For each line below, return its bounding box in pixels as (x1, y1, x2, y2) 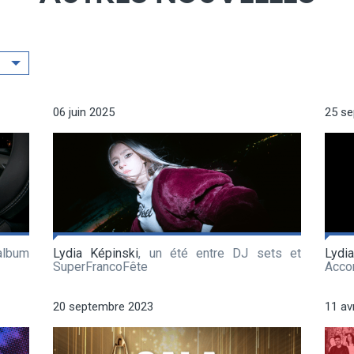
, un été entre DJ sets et (138, 245, 302, 261)
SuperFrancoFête (53, 258, 148, 274)
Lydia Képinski (53, 245, 139, 261)
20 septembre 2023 (53, 299, 153, 314)
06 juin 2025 (53, 104, 115, 119)
